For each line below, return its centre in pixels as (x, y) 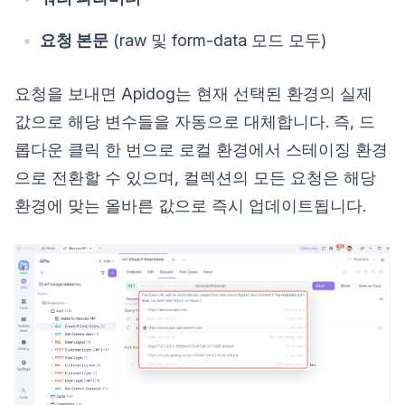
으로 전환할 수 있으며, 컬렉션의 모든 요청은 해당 (195, 177)
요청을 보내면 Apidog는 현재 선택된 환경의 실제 (193, 93)
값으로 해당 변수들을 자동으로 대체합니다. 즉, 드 (195, 121)
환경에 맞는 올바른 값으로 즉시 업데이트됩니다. (190, 205)
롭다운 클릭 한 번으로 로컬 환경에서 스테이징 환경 (201, 149)
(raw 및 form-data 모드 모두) (217, 40)
